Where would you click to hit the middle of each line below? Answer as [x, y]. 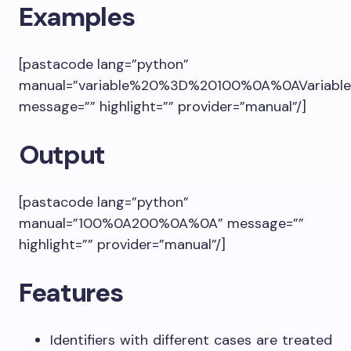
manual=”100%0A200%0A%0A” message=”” [161, 223]
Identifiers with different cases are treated [191, 340]
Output [62, 155]
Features [84, 293]
